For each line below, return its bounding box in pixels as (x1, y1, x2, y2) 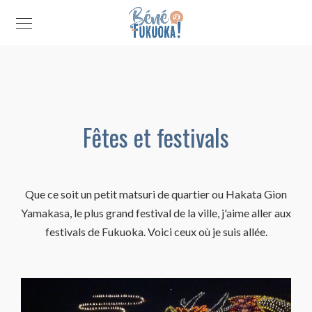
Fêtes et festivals (83, 119, 229, 155)
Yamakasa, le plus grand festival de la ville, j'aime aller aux (21, 206, 291, 219)
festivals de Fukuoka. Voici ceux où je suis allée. (45, 225, 267, 238)
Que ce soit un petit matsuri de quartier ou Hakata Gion (25, 187, 287, 201)
